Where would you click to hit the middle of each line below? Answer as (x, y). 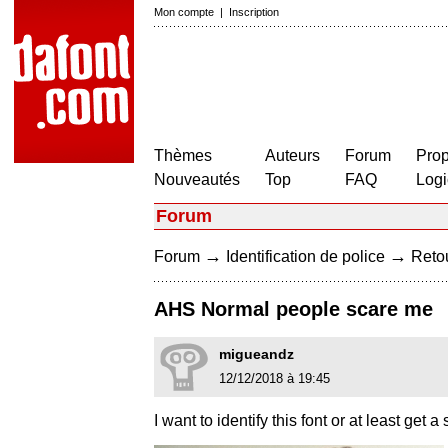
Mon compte (184, 12)
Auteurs (292, 155)
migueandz (256, 354)
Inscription (254, 12)
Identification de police (305, 256)
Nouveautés (197, 179)
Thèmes (183, 155)
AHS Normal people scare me (293, 309)
